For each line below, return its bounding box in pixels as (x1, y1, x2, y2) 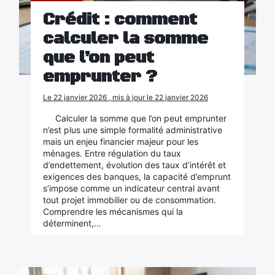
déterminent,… (42, 218, 101, 228)
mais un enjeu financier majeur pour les (42, 136, 198, 147)
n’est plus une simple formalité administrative (42, 125, 222, 135)
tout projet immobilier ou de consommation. (42, 195, 216, 205)
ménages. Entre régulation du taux (42, 148, 181, 158)
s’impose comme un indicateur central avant (42, 183, 220, 193)
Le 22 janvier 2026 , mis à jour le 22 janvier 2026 (42, 93, 208, 102)
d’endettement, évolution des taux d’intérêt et (42, 160, 226, 170)
